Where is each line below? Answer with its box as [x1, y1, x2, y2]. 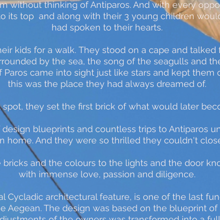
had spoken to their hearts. [51, 22, 163, 32]
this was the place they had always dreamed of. [7, 79, 206, 89]
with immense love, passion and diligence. [18, 169, 195, 179]
